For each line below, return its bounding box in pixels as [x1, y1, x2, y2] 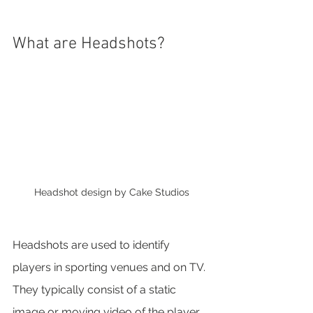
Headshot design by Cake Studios [34, 186, 189, 198]
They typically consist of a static [13, 282, 179, 296]
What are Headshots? [13, 34, 165, 54]
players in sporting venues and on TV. [13, 260, 208, 274]
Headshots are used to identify [13, 238, 173, 252]
